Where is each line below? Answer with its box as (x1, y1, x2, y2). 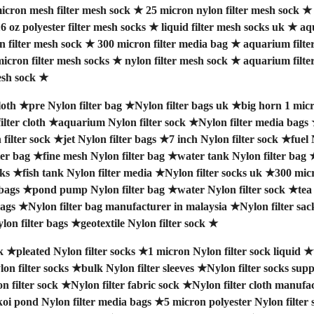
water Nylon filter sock (177, 183, 285, 196)
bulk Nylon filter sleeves (81, 261, 194, 274)
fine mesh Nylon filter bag (42, 149, 165, 162)
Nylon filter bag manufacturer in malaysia (27, 200, 227, 212)
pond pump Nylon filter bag (32, 183, 165, 196)
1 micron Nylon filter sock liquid (147, 245, 301, 257)
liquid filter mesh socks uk (161, 20, 285, 33)
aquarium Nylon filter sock (57, 116, 186, 128)
